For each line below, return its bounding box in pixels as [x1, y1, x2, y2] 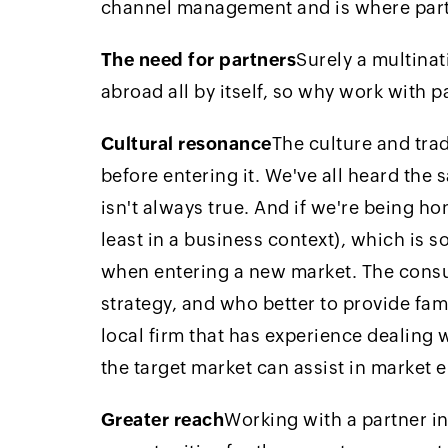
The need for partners [100, 48, 297, 70]
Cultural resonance [100, 132, 272, 154]
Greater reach [100, 408, 225, 430]
